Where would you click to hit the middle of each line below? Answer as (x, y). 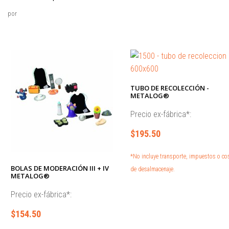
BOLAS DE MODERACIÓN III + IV (60, 168)
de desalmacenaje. (152, 169)
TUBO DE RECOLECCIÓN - (169, 88)
